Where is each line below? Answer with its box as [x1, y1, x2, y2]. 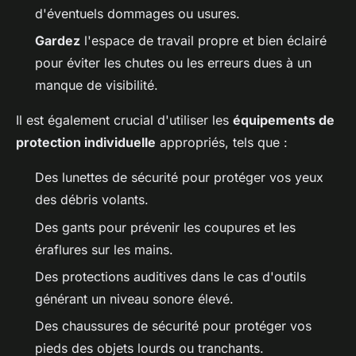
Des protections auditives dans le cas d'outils [35, 268, 306, 284]
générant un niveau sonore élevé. [35, 290, 234, 307]
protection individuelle [16, 134, 156, 151]
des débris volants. [35, 192, 149, 208]
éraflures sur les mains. [35, 241, 173, 257]
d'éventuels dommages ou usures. [35, 5, 240, 21]
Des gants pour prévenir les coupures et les [35, 219, 296, 235]
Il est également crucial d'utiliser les [16, 112, 233, 129]
